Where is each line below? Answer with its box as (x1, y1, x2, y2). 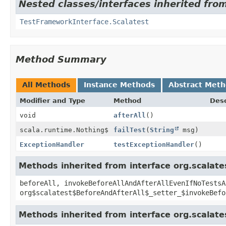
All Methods (22, 80, 70, 89)
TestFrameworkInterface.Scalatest (20, 17, 149, 26)
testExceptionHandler (114, 140, 194, 148)
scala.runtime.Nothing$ (20, 126, 108, 134)
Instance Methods (84, 80, 155, 89)
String (150, 126, 174, 134)
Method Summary (16, 53, 106, 65)
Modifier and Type (20, 96, 85, 104)
